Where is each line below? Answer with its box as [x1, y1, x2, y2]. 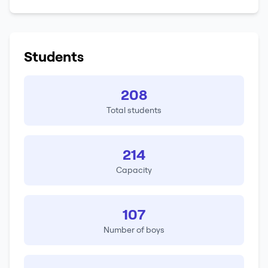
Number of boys [103, 224, 165, 235]
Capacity [116, 165, 152, 175]
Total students [106, 105, 162, 115]
